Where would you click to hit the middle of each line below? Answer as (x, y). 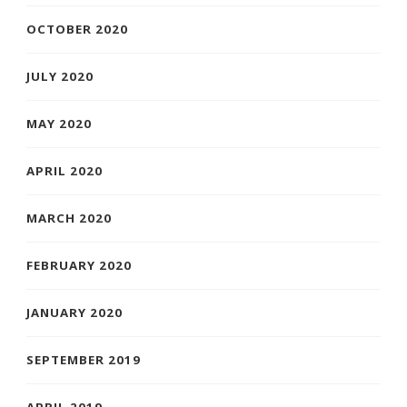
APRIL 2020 (65, 170)
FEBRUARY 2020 (79, 265)
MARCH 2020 (69, 218)
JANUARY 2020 (74, 312)
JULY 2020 (60, 76)
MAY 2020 (59, 123)
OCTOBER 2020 (77, 29)
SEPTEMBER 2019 (84, 359)
